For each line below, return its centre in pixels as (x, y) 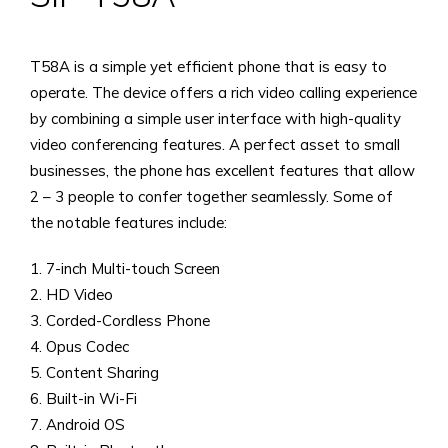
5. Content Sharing (94, 372)
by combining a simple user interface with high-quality (215, 118)
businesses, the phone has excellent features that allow (222, 170)
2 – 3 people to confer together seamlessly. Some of (211, 196)
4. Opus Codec (79, 346)
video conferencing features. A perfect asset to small (215, 144)
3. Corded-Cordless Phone (120, 320)
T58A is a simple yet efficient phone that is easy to (208, 66)
